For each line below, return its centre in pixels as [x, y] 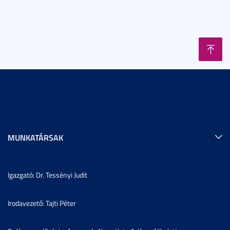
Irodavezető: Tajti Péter [42, 203]
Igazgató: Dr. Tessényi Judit [47, 175]
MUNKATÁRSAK [35, 137]
